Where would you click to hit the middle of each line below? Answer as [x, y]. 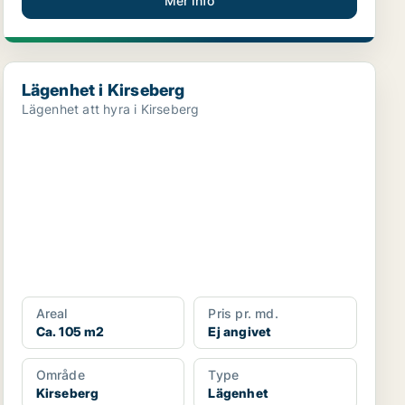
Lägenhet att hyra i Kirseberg [110, 109]
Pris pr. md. [243, 313]
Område [60, 375]
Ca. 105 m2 [70, 331]
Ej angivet [240, 331]
